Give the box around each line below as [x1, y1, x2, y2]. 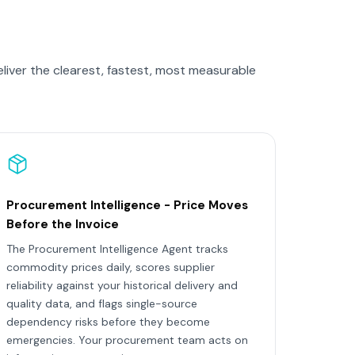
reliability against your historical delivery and [6, 278, 238, 292]
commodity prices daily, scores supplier [6, 260, 215, 274]
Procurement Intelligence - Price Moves [6, 197, 248, 213]
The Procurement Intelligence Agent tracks [6, 242, 228, 256]
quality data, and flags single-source [6, 296, 197, 311]
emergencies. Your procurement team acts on [6, 333, 248, 347]
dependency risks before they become [6, 315, 210, 329]
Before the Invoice [6, 216, 119, 232]
